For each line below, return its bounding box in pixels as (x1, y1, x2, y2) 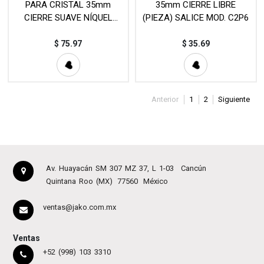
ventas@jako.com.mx (42, 202, 116, 212)
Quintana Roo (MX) (45, 176, 113, 186)
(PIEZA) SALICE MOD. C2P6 (143, 12, 249, 24)
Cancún (180, 163, 206, 173)
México (143, 176, 168, 186)
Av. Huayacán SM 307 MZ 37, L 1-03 (45, 163, 174, 173)
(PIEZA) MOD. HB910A (25, 25, 111, 37)
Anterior (151, 95, 179, 104)
